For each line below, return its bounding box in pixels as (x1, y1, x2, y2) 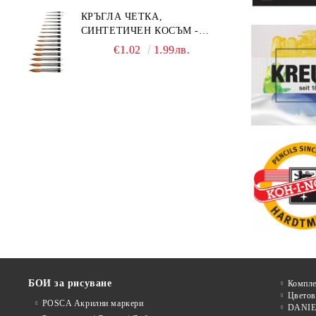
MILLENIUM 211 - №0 (80, 39, 186, 50)
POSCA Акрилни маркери (42, 298, 144, 308)
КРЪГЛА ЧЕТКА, (80, 11, 163, 22)
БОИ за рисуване (28, 277, 112, 288)
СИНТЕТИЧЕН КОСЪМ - (80, 25, 199, 36)
